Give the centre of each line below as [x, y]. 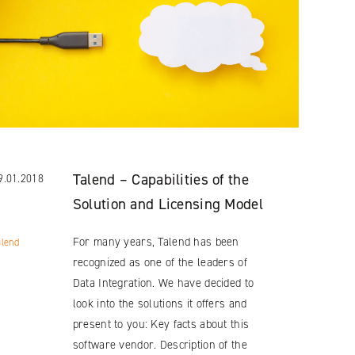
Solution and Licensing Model [168, 204]
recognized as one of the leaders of [160, 262]
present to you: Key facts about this [161, 324]
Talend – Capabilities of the [160, 179]
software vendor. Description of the [160, 344]
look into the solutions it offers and [160, 303]
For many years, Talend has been [156, 241]
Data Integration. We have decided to [163, 282]
